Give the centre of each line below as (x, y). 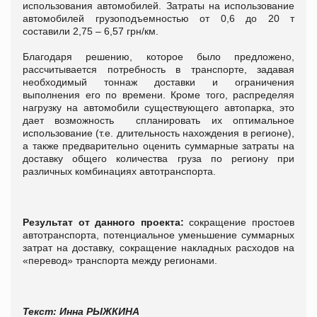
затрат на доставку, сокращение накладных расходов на (158, 247)
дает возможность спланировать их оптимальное (158, 120)
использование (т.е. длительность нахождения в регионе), (158, 133)
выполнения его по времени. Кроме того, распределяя (158, 94)
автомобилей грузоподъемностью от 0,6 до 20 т (158, 18)
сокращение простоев (242, 222)
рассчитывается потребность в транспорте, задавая (158, 69)
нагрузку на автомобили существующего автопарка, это (158, 107)
